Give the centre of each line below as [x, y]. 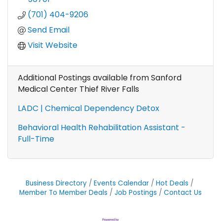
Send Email [49, 30]
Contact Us [183, 193]
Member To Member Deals [63, 193]
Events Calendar [121, 184]
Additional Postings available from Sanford [100, 78]
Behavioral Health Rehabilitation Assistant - [102, 128]
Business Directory [56, 184]
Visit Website [53, 45]
